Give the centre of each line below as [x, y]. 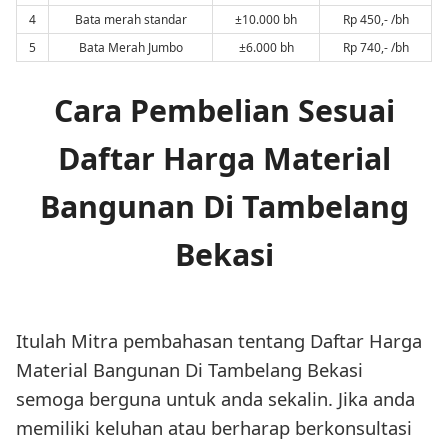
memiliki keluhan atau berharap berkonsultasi [214, 428]
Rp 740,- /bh [375, 48]
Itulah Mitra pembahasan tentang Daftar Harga [219, 341]
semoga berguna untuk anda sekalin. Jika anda [215, 399]
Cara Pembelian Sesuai [224, 111]
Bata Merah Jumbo [130, 48]
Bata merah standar [130, 20]
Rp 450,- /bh [375, 20]
